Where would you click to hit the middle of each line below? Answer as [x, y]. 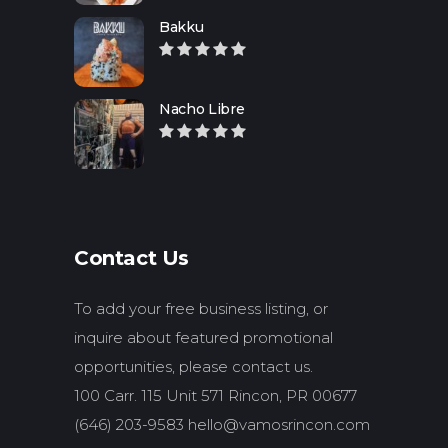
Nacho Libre [202, 109]
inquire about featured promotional [203, 337]
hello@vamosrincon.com [279, 424]
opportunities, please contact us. [197, 366]
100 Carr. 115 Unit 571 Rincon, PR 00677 [215, 395]
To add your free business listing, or [201, 308]
